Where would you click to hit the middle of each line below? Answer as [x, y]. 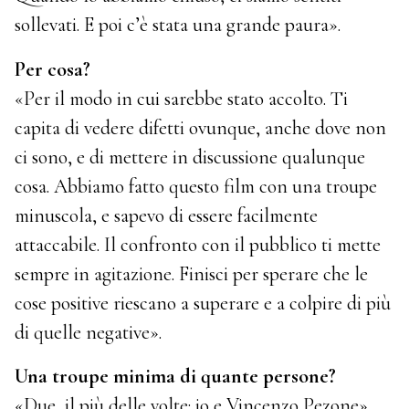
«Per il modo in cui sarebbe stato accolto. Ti [182, 98]
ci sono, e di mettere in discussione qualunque [190, 157]
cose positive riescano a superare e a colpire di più [203, 303]
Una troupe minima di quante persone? [176, 376]
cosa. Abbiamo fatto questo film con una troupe [196, 186]
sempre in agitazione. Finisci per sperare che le [192, 273]
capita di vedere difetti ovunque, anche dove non [201, 127]
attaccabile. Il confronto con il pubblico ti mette [198, 244]
